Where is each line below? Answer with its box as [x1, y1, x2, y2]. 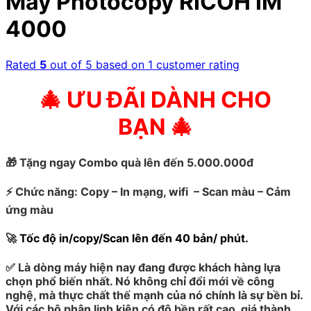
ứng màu [6, 203, 53, 217]
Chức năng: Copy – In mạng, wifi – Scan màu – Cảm [15, 185, 291, 199]
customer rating [153, 57, 239, 72]
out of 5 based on [47, 57, 148, 72]
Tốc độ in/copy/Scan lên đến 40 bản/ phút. [19, 231, 249, 246]
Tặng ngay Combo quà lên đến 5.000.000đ [19, 155, 253, 169]
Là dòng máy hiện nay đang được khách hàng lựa [18, 260, 280, 274]
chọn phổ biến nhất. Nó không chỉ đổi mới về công [6, 274, 274, 288]
